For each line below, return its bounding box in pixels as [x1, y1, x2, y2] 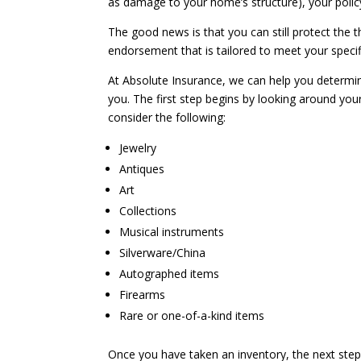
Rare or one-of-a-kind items [119, 307, 265, 323]
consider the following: [108, 109, 226, 125]
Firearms [119, 286, 166, 302]
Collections [119, 202, 177, 218]
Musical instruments [119, 223, 225, 239]
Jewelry [119, 139, 157, 156]
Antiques [119, 160, 165, 176]
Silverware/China [119, 244, 206, 260]
